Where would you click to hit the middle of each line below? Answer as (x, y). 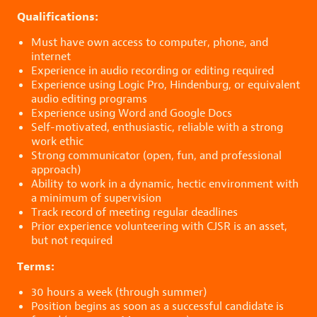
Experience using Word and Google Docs (132, 113)
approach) (56, 169)
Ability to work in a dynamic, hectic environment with (165, 183)
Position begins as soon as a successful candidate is (157, 306)
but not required (72, 240)
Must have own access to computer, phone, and (150, 42)
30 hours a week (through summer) (119, 292)
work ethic (57, 141)
